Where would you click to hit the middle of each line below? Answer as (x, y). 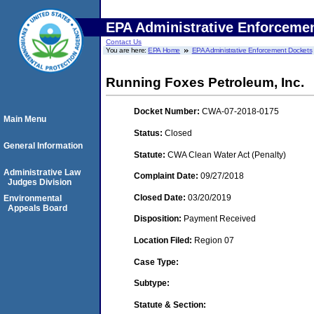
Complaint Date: (167, 176)
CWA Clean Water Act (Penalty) (227, 155)
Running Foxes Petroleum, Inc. (205, 82)
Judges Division (40, 182)
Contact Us (124, 42)
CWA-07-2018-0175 (240, 112)
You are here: (127, 50)
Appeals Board (37, 208)
